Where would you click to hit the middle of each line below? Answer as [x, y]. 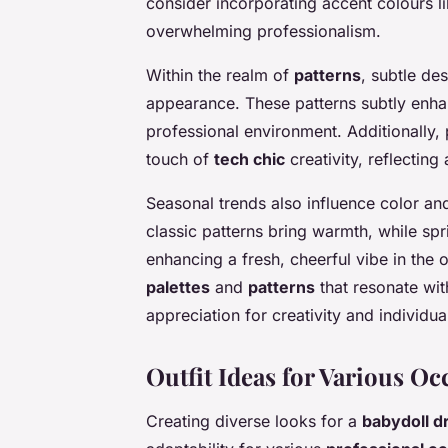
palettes [178, 287]
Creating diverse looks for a [254, 421]
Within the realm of [220, 75]
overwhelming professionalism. [263, 31]
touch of [180, 159]
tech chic [249, 159]
